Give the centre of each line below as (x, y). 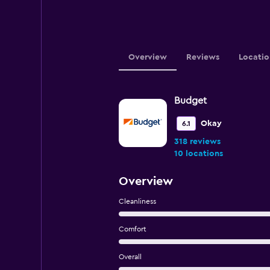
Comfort (132, 229)
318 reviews (197, 142)
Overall (130, 257)
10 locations (198, 154)
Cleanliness (137, 201)
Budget (190, 101)
